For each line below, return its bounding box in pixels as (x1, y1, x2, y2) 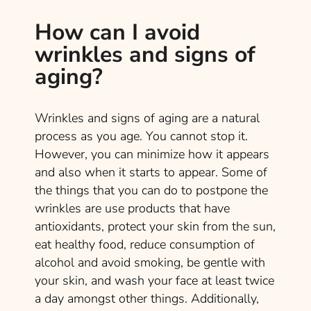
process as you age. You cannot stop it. (35, 127, 248, 144)
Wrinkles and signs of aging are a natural (35, 109, 260, 126)
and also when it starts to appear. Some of (35, 163, 267, 180)
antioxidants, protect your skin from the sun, (35, 217, 276, 235)
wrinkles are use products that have (35, 199, 230, 217)
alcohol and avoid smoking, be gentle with (35, 253, 265, 271)
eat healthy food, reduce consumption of (35, 235, 255, 253)
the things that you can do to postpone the (35, 181, 268, 199)
